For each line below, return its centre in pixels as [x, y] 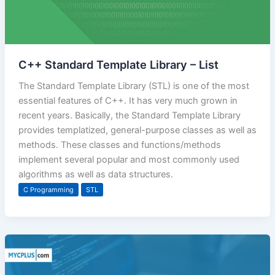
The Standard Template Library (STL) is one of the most [134, 86]
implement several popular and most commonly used [129, 159]
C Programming [48, 189]
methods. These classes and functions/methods [119, 145]
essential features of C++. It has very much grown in [128, 100]
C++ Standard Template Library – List [118, 64]
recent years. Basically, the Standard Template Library [129, 115]
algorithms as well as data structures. [95, 174]
